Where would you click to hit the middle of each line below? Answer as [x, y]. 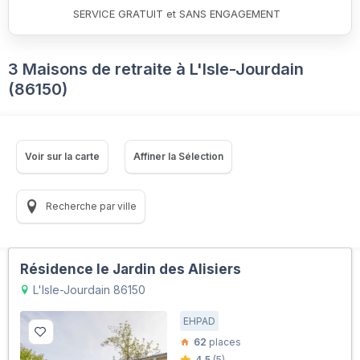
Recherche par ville [90, 206]
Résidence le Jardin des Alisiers [131, 269]
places [224, 342]
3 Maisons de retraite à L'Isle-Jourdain [156, 69]
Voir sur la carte [62, 156]
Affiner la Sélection [178, 156]
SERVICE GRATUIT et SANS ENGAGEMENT [177, 13]
